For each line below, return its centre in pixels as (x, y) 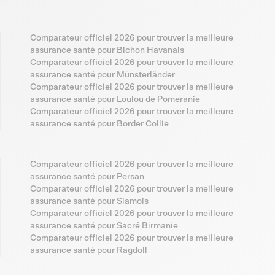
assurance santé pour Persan (87, 177)
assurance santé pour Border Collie (100, 124)
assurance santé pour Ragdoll (89, 251)
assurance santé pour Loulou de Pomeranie (115, 100)
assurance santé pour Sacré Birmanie (104, 226)
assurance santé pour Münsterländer (103, 75)
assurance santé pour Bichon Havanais (107, 51)
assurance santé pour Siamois (90, 202)
